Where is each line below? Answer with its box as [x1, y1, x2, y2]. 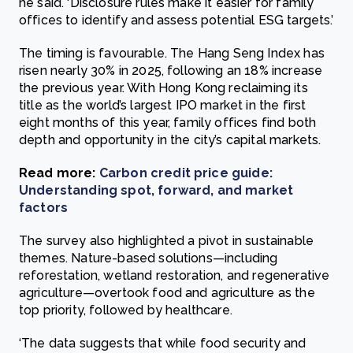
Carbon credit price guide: [98, 165, 273, 180]
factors [19, 200, 69, 215]
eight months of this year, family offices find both [19, 115, 317, 130]
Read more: [19, 165, 99, 180]
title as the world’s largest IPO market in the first [19, 98, 307, 113]
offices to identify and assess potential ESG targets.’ [19, 13, 334, 28]
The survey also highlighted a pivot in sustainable [19, 233, 314, 248]
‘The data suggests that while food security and [19, 336, 307, 351]
